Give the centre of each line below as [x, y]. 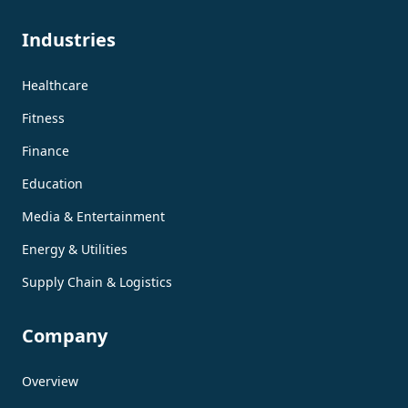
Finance [46, 150]
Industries [69, 39]
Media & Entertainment [93, 216]
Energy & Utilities [75, 249]
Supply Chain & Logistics [97, 281]
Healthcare [55, 85]
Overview [50, 381]
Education [52, 183]
